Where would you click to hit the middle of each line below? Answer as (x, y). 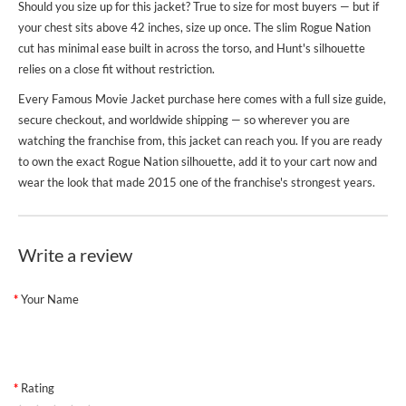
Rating (38, 388)
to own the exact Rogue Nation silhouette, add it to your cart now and (198, 162)
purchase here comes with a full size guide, (275, 99)
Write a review (75, 255)
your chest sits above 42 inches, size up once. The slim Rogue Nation (194, 28)
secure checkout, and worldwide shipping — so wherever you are (184, 120)
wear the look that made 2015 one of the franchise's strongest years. (197, 183)
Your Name (50, 300)
